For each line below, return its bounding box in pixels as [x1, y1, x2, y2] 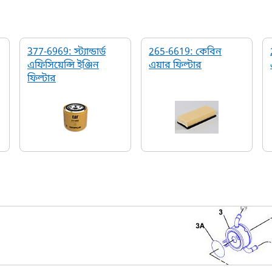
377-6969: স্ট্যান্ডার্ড [27, 46, 106, 59]
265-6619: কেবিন [149, 46, 222, 59]
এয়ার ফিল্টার [149, 59, 202, 72]
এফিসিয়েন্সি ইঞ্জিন [27, 59, 99, 72]
